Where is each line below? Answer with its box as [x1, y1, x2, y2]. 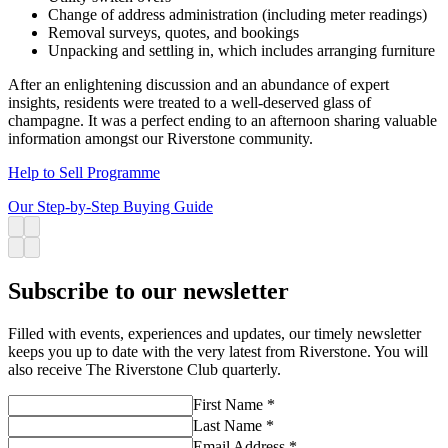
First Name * [193, 396, 275, 414]
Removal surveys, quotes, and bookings [48, 24, 299, 42]
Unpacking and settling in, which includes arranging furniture [48, 42, 435, 60]
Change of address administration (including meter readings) [48, 6, 427, 24]
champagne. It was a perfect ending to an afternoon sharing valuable [8, 112, 437, 130]
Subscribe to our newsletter [8, 278, 289, 305]
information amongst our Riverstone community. [8, 130, 313, 148]
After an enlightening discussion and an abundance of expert [8, 76, 389, 94]
